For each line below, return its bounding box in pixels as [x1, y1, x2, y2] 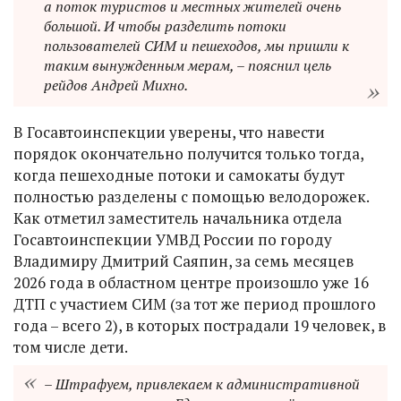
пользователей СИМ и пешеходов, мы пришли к [44, 35, 349, 55]
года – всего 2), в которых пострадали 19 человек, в [13, 314, 386, 336]
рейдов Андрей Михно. [44, 74, 188, 95]
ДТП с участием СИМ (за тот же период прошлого [13, 293, 376, 314]
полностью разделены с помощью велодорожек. [13, 185, 369, 207]
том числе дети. [13, 336, 128, 357]
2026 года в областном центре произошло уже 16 [13, 271, 369, 293]
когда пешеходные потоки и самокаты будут [13, 164, 345, 185]
